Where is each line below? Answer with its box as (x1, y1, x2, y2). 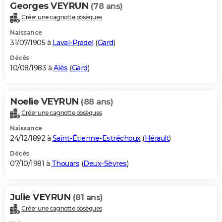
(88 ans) (81, 97, 113, 107)
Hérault (144, 133, 169, 143)
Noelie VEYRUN (10, 96, 81, 108)
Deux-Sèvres (83, 159, 127, 168)
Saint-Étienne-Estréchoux (52, 133, 141, 143)
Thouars (51, 159, 79, 168)
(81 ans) (72, 192, 103, 202)
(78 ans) (90, 1, 123, 11)
